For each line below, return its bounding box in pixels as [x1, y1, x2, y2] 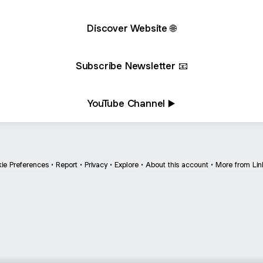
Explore [114, 160, 139, 170]
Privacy [85, 160, 107, 170]
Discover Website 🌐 [87, 21, 176, 35]
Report [56, 160, 77, 170]
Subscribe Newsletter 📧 [75, 59, 188, 72]
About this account [146, 160, 208, 170]
